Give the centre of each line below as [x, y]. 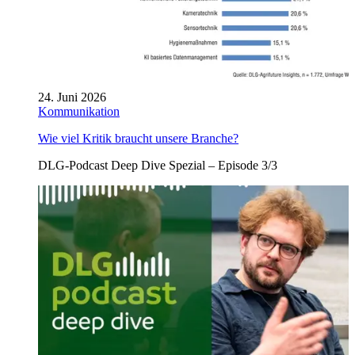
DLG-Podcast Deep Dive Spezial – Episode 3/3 [158, 165]
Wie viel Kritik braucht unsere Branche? [138, 138]
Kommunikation [79, 111]
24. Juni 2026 [72, 97]
